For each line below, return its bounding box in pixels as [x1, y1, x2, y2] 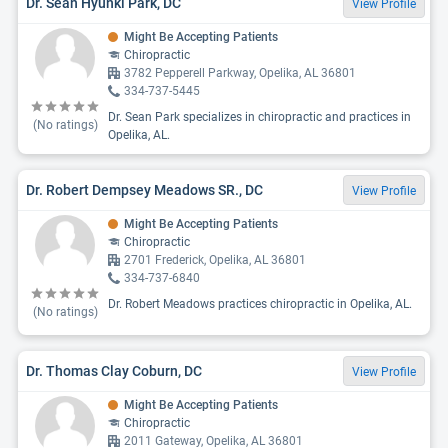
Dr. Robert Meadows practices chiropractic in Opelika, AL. [108, 297, 412, 311]
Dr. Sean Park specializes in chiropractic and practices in [108, 110, 411, 124]
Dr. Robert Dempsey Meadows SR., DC [26, 181, 263, 198]
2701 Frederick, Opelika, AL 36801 [124, 253, 306, 267]
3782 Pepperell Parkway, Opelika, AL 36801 [124, 66, 356, 80]
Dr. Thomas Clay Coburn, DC [26, 362, 202, 379]
